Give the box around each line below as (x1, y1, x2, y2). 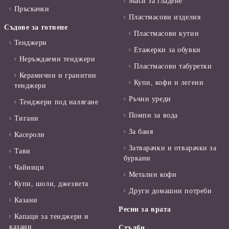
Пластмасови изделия (128, 13, 201, 21)
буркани (124, 154, 151, 163)
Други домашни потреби (128, 187, 212, 195)
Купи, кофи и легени (133, 79, 204, 87)
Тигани (14, 114, 39, 123)
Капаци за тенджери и (14, 213, 89, 221)
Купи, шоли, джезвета (14, 180, 88, 188)
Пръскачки (14, 5, 50, 13)
